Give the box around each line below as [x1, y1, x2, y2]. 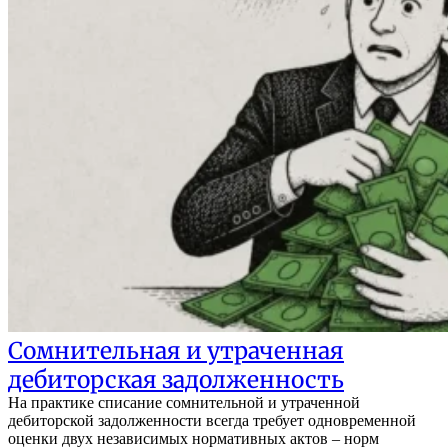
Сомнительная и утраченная [8, 336, 344, 366]
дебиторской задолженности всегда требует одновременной [8, 412, 416, 430]
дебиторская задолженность [8, 365, 344, 395]
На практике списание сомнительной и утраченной [8, 394, 360, 412]
